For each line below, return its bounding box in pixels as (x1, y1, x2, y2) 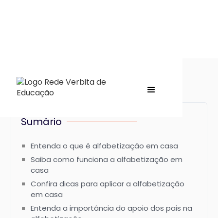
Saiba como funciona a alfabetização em (31, 154, 183, 164)
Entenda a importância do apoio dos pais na (31, 203, 193, 213)
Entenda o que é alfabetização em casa (31, 141, 179, 151)
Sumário (21, 115, 62, 128)
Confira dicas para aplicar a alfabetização (31, 179, 185, 189)
